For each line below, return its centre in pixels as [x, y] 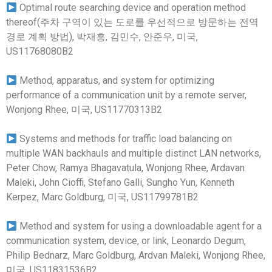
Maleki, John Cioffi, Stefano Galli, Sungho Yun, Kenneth [120, 182]
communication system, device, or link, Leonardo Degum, [126, 241]
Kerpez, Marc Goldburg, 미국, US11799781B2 [102, 197]
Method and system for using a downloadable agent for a [140, 226]
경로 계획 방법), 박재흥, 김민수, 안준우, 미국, [102, 37]
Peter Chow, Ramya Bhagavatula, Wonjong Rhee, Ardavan [125, 168]
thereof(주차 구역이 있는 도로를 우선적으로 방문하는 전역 [132, 22]
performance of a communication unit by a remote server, [126, 95]
